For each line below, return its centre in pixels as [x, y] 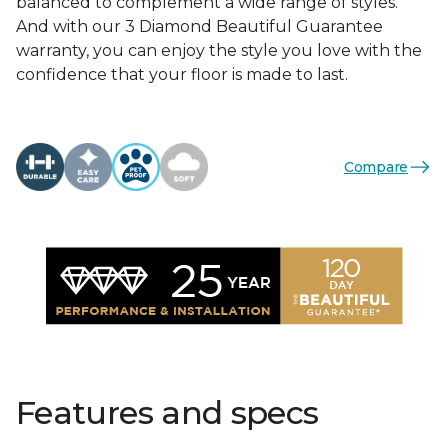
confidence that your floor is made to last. [182, 74]
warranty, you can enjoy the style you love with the [219, 50]
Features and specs [167, 412]
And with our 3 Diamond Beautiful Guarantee [199, 26]
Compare [375, 166]
